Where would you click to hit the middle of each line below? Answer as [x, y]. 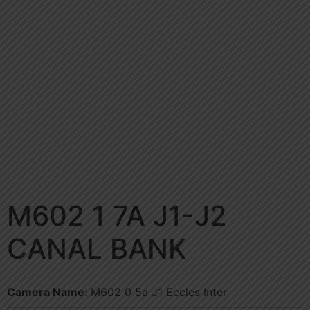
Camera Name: [49, 292]
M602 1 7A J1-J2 [117, 216]
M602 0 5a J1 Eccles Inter [159, 292]
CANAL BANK [97, 249]
